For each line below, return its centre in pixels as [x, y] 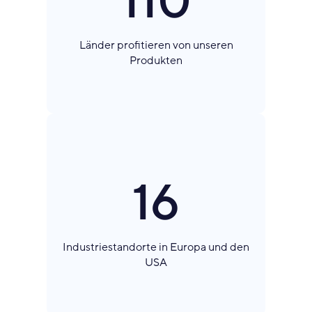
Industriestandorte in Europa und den [156, 247]
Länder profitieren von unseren [156, 45]
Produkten [156, 60]
